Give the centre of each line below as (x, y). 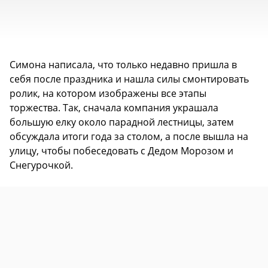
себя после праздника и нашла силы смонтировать (129, 79)
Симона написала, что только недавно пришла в (123, 65)
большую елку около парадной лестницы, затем (122, 122)
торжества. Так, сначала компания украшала (114, 108)
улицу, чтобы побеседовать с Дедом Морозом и (121, 151)
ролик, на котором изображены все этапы (108, 94)
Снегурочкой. (41, 165)
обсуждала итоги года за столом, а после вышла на (129, 137)
